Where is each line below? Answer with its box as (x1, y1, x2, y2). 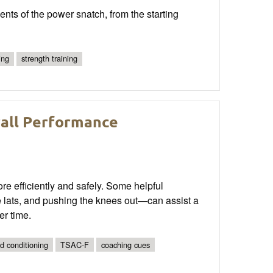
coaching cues (101, 238, 150, 250)
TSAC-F (60, 238, 89, 250)
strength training (21, 52, 77, 65)
